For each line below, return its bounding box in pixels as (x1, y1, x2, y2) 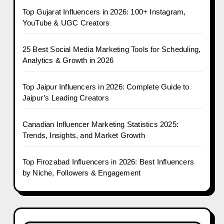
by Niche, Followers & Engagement (22, 168, 141, 177)
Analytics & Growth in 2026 (22, 56, 113, 64)
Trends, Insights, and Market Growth (22, 131, 145, 139)
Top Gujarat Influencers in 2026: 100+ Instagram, (22, 7, 186, 16)
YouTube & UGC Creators (22, 18, 110, 27)
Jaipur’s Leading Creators (22, 93, 109, 102)
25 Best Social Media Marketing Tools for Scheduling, (22, 45, 201, 53)
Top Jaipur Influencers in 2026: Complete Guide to (22, 82, 189, 91)
